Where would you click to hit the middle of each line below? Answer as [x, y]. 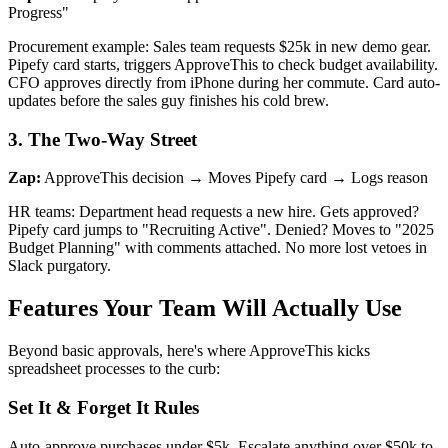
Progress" [38, 12]
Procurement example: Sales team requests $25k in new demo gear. [219, 46]
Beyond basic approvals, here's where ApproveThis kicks [189, 351]
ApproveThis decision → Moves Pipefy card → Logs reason [234, 178]
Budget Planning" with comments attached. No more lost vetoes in [217, 248]
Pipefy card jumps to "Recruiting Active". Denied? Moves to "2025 [221, 230]
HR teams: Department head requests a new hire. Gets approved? [213, 212]
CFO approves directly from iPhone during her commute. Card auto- [224, 82]
